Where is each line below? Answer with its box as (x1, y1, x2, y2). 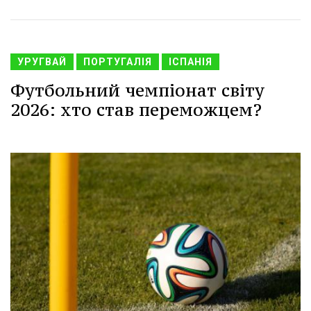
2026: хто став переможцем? (10, 99, 262, 121)
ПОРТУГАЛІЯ (83, 56, 152, 68)
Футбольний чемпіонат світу (10, 79, 264, 102)
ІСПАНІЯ (169, 56, 212, 68)
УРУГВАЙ (17, 56, 67, 68)
